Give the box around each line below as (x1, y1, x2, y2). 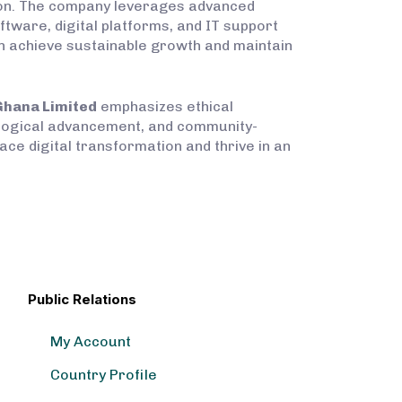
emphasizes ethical (97, 97, 233, 115)
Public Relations (27, 290, 136, 308)
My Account (49, 332, 131, 350)
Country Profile (49, 365, 157, 383)
